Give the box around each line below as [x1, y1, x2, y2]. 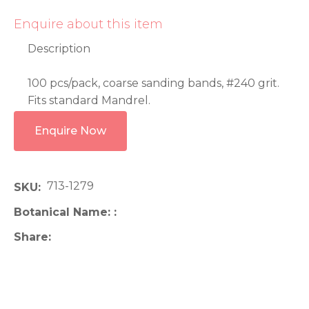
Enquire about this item [14, 17, 163, 32]
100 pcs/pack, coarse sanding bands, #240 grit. [28, 77, 279, 90]
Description [28, 42, 93, 56]
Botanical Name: [14, 205, 114, 219]
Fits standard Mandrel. [28, 94, 150, 108]
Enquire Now [34, 124, 106, 138]
